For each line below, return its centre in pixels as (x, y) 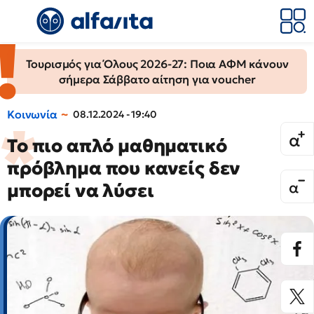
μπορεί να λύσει (81, 191)
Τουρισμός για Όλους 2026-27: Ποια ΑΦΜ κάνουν (157, 64)
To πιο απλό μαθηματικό (117, 146)
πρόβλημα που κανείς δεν (124, 168)
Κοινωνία (32, 114)
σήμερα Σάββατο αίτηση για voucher (157, 79)
